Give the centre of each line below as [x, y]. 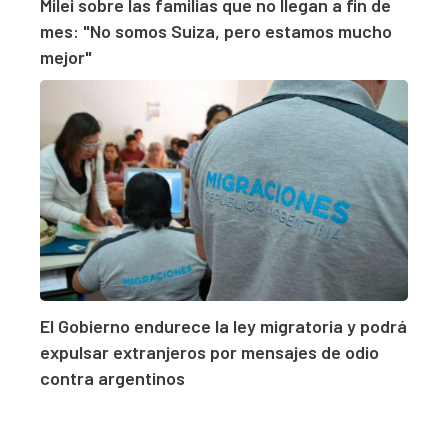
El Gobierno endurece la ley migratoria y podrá [223, 326]
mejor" [66, 57]
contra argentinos [112, 378]
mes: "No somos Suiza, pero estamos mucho [216, 31]
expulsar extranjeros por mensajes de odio [209, 352]
